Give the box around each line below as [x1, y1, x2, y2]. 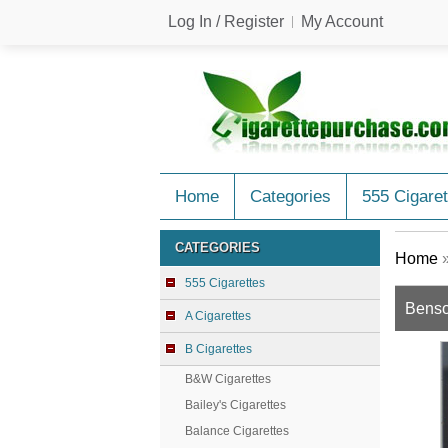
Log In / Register [168, 13, 284, 30]
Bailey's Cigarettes [185, 398, 286, 412]
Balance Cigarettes [185, 424, 289, 438]
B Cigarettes [185, 342, 252, 356]
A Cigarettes [185, 309, 251, 323]
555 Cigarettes [185, 276, 265, 290]
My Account [301, 13, 383, 30]
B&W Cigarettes [185, 372, 271, 386]
